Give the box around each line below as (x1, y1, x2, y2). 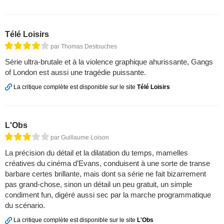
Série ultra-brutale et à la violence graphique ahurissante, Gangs (5, 57, 213, 66)
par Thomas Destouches (50, 43, 117, 50)
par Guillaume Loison (50, 134, 109, 141)
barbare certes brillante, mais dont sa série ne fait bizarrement (5, 169, 206, 178)
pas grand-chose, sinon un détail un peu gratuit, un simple (5, 180, 192, 189)
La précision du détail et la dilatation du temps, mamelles (5, 148, 188, 157)
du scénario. (5, 201, 45, 210)
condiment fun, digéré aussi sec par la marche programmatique (5, 190, 211, 199)
